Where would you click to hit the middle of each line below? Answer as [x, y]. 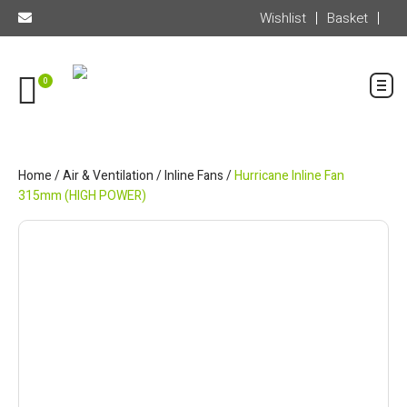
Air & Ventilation [108, 176]
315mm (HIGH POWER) [82, 196]
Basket [347, 18]
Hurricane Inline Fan [289, 176]
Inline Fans [194, 176]
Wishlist [283, 18]
